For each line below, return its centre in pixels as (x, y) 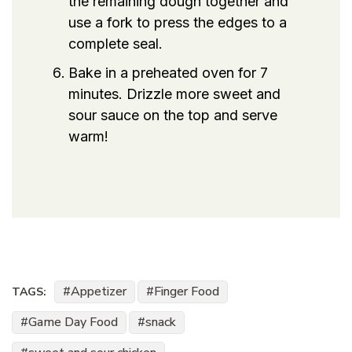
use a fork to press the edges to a (178, 22)
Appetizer (99, 291)
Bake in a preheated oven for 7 (168, 72)
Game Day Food (73, 322)
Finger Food (187, 291)
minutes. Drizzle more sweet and (174, 93)
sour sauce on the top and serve (173, 115)
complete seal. (115, 43)
